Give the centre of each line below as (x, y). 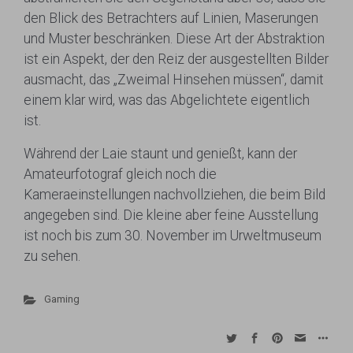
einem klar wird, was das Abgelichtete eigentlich (167, 100)
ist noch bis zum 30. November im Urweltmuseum (173, 236)
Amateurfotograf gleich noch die (120, 174)
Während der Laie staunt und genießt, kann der (160, 154)
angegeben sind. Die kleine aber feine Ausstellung (171, 215)
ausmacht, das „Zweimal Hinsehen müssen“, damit (174, 80)
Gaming (61, 299)
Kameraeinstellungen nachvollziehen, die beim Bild (175, 195)
